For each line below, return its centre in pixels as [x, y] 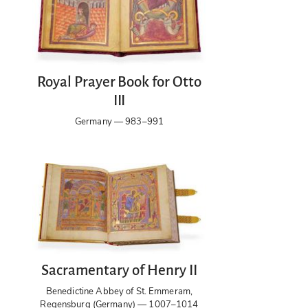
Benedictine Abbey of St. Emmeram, [119, 291]
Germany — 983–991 [119, 122]
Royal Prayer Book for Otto [119, 82]
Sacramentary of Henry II [119, 271]
